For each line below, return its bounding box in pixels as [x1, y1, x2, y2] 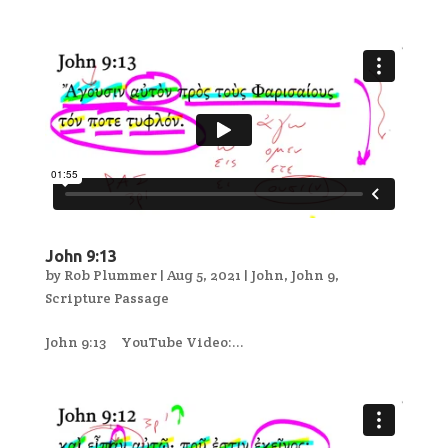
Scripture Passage [44, 288, 169, 307]
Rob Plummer [63, 265, 157, 284]
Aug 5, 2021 [166, 265, 241, 284]
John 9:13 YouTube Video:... [44, 332, 244, 351]
